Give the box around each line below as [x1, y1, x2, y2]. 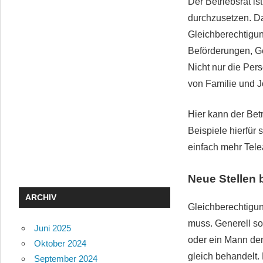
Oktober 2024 [33, 238, 86, 249]
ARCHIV [25, 193, 57, 203]
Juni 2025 [33, 223, 71, 234]
